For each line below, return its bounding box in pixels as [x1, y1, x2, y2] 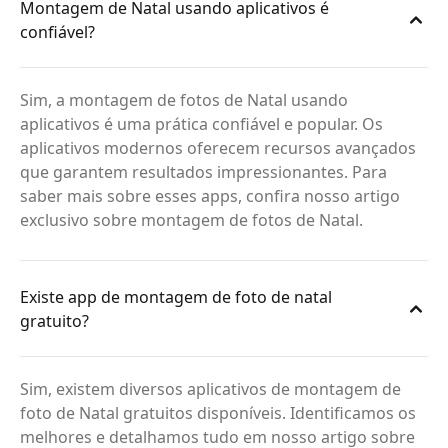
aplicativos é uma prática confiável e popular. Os [20, 113, 383, 135]
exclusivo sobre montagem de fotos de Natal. [20, 209, 363, 231]
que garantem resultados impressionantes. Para [20, 161, 387, 183]
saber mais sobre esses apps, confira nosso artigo [20, 185, 400, 207]
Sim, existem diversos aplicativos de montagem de [20, 378, 401, 400]
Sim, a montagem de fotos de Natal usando [20, 89, 348, 111]
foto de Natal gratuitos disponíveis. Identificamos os [20, 402, 416, 424]
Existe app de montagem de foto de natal [20, 285, 332, 308]
